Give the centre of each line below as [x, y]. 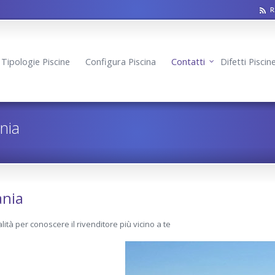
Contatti [188, 62]
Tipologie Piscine [36, 62]
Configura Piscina [121, 62]
